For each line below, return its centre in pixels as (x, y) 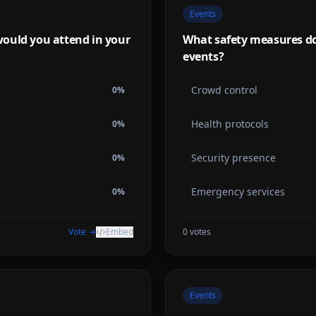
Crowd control (224, 90)
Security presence (233, 158)
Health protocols (230, 124)
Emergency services (238, 192)
